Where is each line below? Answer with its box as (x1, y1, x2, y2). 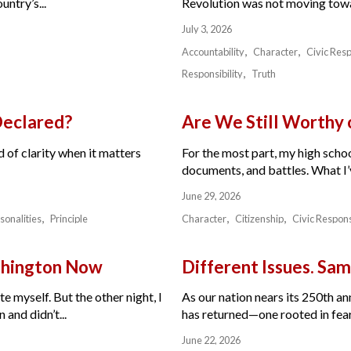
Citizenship (235, 212, 284, 225)
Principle (49, 212, 88, 225)
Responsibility (182, 67, 243, 81)
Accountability (182, 45, 244, 59)
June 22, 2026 (182, 334, 241, 347)
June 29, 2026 (182, 189, 241, 202)
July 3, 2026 (182, 23, 232, 36)
